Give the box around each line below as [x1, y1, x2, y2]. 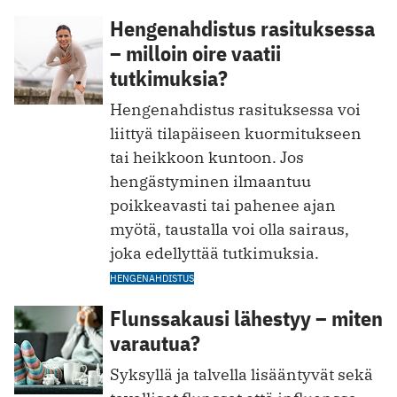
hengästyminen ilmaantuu [110, 170, 311, 191]
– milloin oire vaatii [110, 38, 281, 67]
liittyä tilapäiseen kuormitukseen [110, 122, 362, 144]
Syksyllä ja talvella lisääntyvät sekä [110, 363, 373, 385]
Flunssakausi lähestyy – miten [110, 303, 383, 332]
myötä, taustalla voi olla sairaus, [110, 218, 349, 239]
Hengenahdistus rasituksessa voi [110, 98, 361, 120]
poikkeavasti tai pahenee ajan [110, 194, 336, 215]
